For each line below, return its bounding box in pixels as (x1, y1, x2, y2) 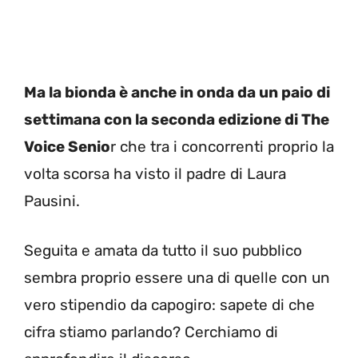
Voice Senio (24, 137, 110, 156)
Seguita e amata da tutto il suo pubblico (24, 241, 302, 261)
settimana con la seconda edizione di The (24, 109, 329, 129)
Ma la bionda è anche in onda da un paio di (24, 82, 330, 101)
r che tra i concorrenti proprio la (110, 137, 334, 156)
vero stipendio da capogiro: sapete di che (24, 296, 315, 315)
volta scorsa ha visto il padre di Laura (24, 164, 286, 183)
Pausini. (24, 191, 80, 210)
